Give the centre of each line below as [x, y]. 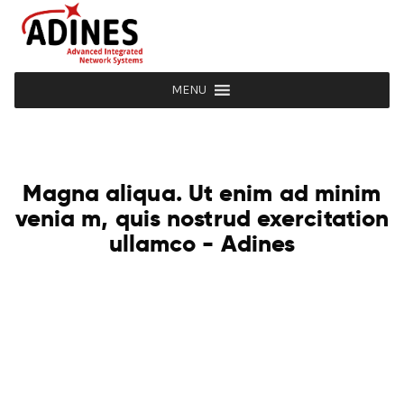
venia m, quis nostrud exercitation [202, 218]
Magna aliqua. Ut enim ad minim [202, 193]
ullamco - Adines [202, 243]
